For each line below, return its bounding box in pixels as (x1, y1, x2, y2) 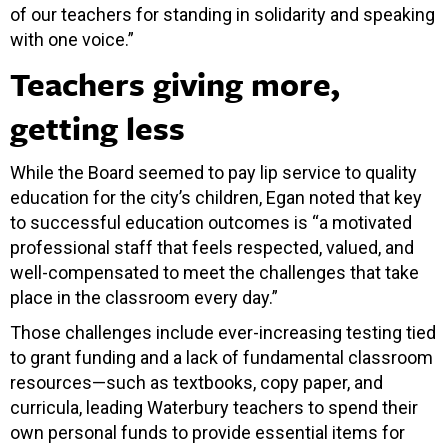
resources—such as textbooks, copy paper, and (10, 371, 383, 393)
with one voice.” (10, 28, 134, 50)
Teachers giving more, (10, 60, 340, 107)
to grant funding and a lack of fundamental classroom (10, 346, 433, 368)
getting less (10, 104, 185, 151)
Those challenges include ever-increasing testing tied (10, 321, 436, 343)
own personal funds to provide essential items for (10, 421, 405, 443)
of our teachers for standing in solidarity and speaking (10, 3, 435, 25)
